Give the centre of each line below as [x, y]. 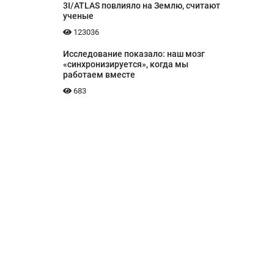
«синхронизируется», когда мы [125, 65]
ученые [78, 16]
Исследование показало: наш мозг [134, 54]
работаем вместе [99, 75]
